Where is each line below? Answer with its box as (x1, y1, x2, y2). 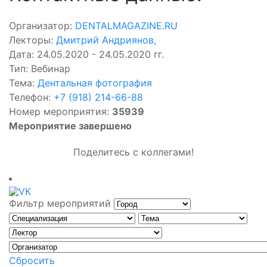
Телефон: (9, 91, 54, 103)
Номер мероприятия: (9, 105, 112, 117)
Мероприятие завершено (9, 120, 132, 132)
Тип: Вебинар (9, 63, 70, 74)
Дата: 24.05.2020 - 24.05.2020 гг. (9, 48, 164, 60)
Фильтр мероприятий (9, 197, 114, 209)
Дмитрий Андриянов (56, 34, 154, 46)
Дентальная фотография (38, 77, 152, 89)
